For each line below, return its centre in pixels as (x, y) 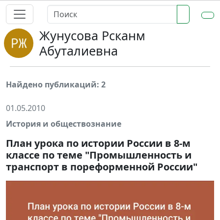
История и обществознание (64, 124)
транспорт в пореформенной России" (102, 167)
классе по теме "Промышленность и (99, 155)
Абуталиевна (79, 51)
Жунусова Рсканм (92, 35)
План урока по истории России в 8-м (98, 143)
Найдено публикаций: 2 (56, 84)
